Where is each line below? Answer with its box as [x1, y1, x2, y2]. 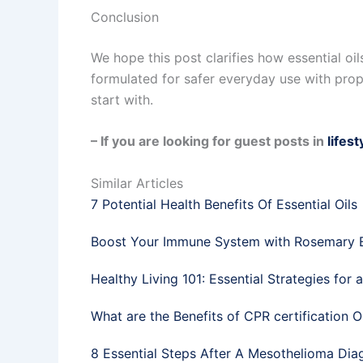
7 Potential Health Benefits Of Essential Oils [91, 195, 357, 212]
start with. [91, 91, 153, 108]
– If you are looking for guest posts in [91, 133, 327, 150]
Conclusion [91, 8, 159, 25]
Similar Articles [91, 174, 183, 191]
